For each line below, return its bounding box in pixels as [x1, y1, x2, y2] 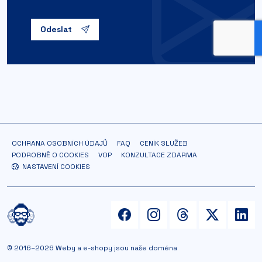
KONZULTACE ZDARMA [121, 150, 197, 160]
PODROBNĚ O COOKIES [12, 150, 89, 160]
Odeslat [40, 23, 72, 35]
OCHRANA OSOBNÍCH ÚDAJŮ [12, 138, 108, 148]
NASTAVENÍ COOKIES [22, 161, 90, 171]
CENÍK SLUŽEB [140, 138, 188, 148]
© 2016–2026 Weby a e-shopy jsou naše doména [7, 243, 177, 253]
